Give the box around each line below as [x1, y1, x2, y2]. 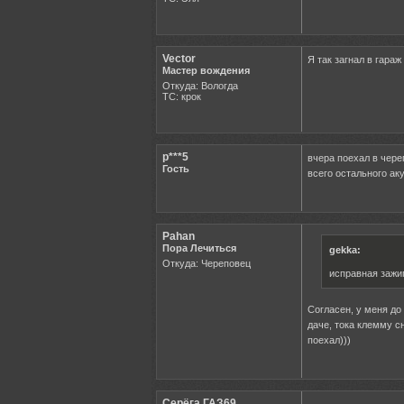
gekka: [329, 244, 361, 256]
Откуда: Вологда [162, 80, 238, 92]
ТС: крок [162, 91, 201, 103]
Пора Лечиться [162, 243, 236, 254]
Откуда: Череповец [162, 258, 251, 270]
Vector [162, 52, 196, 66]
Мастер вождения [162, 65, 250, 77]
